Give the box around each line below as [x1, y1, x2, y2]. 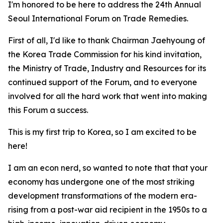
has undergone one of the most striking [45, 177, 195, 187]
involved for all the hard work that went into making [8, 91, 207, 101]
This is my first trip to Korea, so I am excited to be [8, 127, 197, 137]
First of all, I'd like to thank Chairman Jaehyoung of [8, 35, 205, 45]
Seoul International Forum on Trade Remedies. [8, 13, 190, 23]
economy [8, 177, 45, 187]
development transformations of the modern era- [8, 191, 197, 201]
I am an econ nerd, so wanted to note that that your [8, 163, 208, 173]
